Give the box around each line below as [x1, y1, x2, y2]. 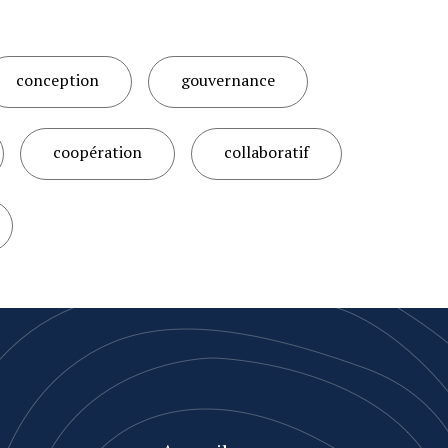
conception [15, 69, 99, 91]
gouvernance [180, 69, 275, 91]
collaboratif [224, 141, 309, 163]
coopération [53, 141, 142, 163]
